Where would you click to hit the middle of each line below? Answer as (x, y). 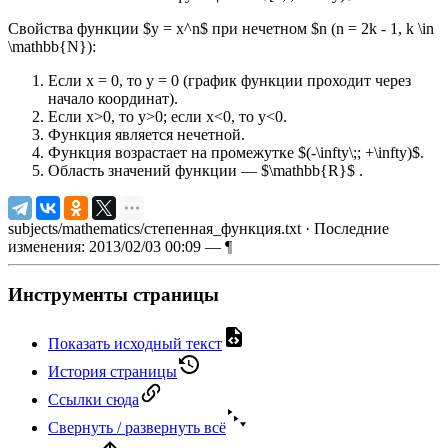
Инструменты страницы (113, 295)
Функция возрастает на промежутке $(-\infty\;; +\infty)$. (236, 152)
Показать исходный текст (135, 344)
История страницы (112, 372)
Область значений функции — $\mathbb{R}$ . (205, 170)
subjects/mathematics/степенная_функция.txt (154, 228)
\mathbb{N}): (52, 46)
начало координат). (113, 98)
